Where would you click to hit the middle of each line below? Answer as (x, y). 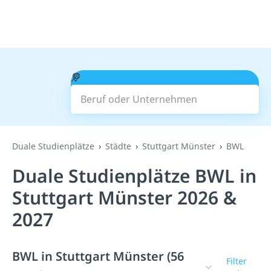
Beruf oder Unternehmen (138, 77)
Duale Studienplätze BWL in (134, 176)
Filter (236, 261)
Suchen (165, 92)
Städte (118, 146)
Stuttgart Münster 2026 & (124, 198)
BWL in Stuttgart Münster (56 (98, 256)
